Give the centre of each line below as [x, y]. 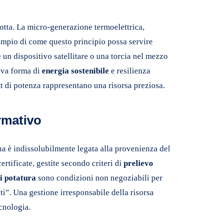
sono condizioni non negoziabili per [99, 178]
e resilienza [130, 71]
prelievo [138, 163]
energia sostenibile [75, 71]
